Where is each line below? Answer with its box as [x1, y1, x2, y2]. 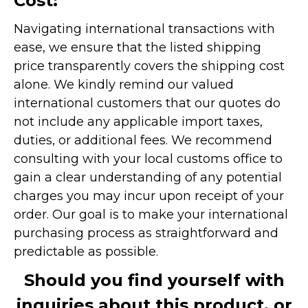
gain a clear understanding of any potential [14, 169, 282, 185]
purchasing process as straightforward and [14, 225, 278, 241]
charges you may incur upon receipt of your [14, 188, 284, 203]
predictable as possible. [14, 243, 158, 259]
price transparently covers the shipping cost [14, 58, 285, 74]
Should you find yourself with [23, 269, 285, 290]
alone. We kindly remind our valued [14, 76, 234, 92]
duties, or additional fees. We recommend [14, 132, 272, 148]
